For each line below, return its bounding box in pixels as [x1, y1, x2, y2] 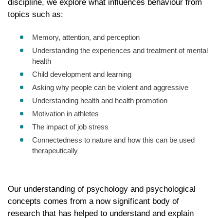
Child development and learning [32, 70, 131, 79]
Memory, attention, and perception [32, 33, 140, 42]
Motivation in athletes [32, 109, 99, 118]
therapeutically [32, 146, 78, 155]
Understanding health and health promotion [32, 96, 167, 105]
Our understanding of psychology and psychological [8, 184, 196, 194]
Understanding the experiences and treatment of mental [32, 46, 208, 55]
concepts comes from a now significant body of [8, 197, 179, 206]
